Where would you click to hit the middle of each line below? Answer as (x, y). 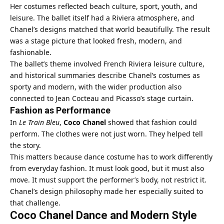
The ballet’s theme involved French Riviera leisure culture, (107, 63)
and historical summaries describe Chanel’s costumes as (105, 75)
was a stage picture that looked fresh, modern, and (96, 40)
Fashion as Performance (60, 110)
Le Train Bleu (39, 122)
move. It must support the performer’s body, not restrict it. (108, 179)
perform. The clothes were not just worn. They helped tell (106, 133)
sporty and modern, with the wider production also (96, 86)
